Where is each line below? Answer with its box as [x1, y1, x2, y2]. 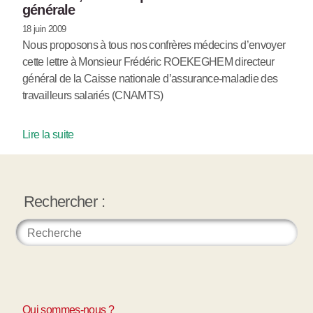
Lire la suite [22, 128, 74, 140]
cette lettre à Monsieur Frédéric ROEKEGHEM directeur [22, 55, 275, 68]
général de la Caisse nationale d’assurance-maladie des [22, 72, 278, 85]
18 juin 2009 [22, 23, 66, 34]
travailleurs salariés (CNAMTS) [22, 89, 163, 101]
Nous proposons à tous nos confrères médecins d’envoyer [22, 38, 286, 51]
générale [22, 1, 75, 17]
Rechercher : [23, 193, 105, 211]
